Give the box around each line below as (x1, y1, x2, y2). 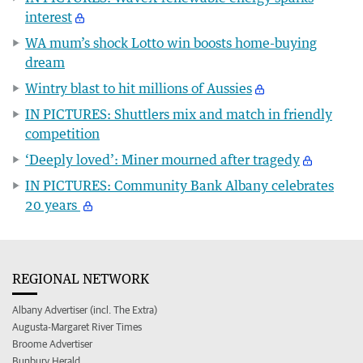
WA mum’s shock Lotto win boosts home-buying (25, 34, 317, 51)
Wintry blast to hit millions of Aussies (25, 79, 252, 96)
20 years (25, 196, 80, 213)
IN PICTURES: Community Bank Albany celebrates (25, 177, 334, 194)
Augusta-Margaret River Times (12, 320, 142, 333)
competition (25, 125, 100, 142)
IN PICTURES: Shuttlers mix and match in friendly (25, 105, 332, 122)
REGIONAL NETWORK (12, 270, 149, 287)
